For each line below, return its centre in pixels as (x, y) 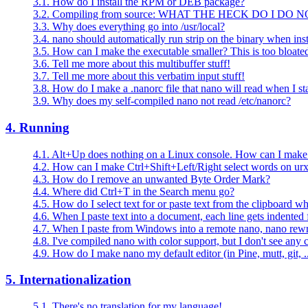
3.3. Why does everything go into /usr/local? (129, 27)
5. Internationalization (68, 280)
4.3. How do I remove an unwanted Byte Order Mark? (152, 179)
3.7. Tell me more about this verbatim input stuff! (139, 76)
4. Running (37, 127)
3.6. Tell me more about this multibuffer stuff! (132, 64)
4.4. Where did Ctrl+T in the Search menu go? (134, 191)
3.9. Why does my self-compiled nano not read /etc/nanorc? (162, 101)
